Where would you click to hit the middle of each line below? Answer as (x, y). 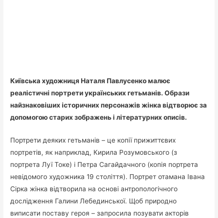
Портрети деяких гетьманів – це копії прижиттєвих (93, 140)
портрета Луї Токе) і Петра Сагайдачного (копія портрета (104, 165)
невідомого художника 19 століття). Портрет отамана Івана (108, 177)
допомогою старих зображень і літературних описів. (99, 118)
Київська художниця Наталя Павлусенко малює (91, 81)
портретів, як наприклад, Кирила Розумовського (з (94, 153)
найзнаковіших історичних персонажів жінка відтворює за (109, 105)
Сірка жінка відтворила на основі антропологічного (94, 189)
